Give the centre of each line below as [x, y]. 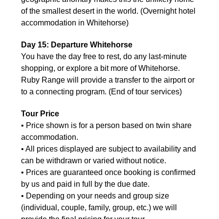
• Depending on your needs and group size [95, 196]
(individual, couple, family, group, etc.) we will [99, 207]
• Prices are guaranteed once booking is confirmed [108, 172]
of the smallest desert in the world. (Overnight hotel [108, 11]
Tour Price [40, 113]
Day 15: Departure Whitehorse [77, 44]
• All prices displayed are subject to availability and [109, 149]
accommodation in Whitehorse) [75, 22]
